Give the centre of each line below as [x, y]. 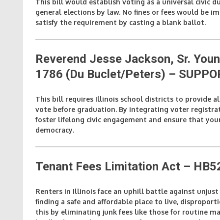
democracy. [55, 130]
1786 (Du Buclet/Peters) [100, 74]
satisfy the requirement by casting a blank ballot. [121, 22]
